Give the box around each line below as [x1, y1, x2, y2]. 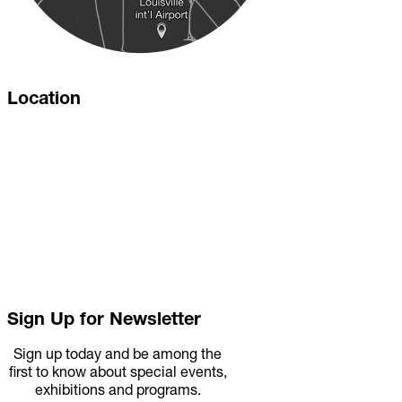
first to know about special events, [8, 362, 227, 380]
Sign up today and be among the [13, 344, 222, 363]
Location [7, 86, 81, 109]
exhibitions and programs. [34, 380, 201, 398]
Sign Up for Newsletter [7, 307, 201, 329]
